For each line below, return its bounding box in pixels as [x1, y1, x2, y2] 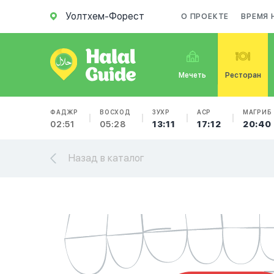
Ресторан [224, 71, 261, 80]
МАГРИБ [242, 108, 272, 116]
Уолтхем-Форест [65, 10, 144, 22]
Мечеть [179, 71, 207, 80]
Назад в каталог [68, 152, 144, 164]
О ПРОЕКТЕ [181, 12, 229, 21]
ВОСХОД [100, 108, 131, 116]
